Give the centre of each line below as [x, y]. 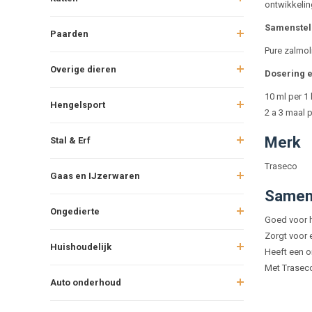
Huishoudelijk [81, 247]
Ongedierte [75, 211]
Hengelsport [78, 104]
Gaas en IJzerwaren [95, 175]
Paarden [69, 33]
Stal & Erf [70, 140]
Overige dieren [83, 69]
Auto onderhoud [86, 282]
